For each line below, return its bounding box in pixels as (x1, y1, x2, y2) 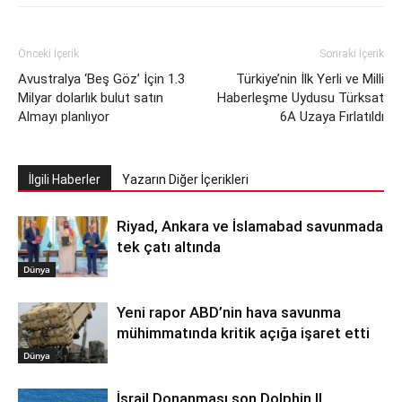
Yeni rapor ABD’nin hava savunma (117, 302, 341, 321)
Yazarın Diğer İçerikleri (122, 171, 249, 187)
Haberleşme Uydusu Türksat (217, 89, 384, 106)
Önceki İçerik (18, 47, 79, 60)
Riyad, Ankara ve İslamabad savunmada (117, 216, 383, 235)
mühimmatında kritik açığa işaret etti (117, 323, 370, 342)
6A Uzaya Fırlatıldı (280, 108, 384, 125)
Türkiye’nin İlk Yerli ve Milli (236, 70, 384, 87)
